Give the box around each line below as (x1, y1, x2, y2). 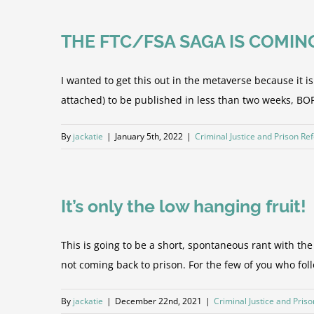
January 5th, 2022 (115, 130, 183, 142)
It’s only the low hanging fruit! (61, 196, 306, 217)
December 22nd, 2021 (115, 295, 202, 307)
